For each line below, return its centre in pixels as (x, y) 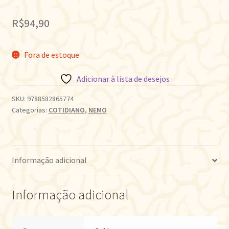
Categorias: (30, 110)
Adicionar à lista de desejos (123, 79)
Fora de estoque (52, 54)
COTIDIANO (66, 110)
